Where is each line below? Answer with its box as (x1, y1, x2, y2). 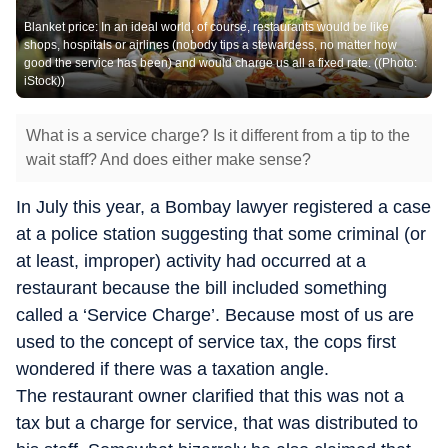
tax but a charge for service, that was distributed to (16, 413, 418, 433)
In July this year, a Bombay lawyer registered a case (16, 197, 431, 217)
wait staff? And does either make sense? (26, 151, 311, 168)
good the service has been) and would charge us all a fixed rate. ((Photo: (24, 56, 417, 70)
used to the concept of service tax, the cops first (16, 332, 396, 352)
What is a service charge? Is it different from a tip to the (26, 127, 410, 144)
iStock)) (24, 74, 65, 88)
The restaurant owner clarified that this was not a (16, 386, 404, 406)
